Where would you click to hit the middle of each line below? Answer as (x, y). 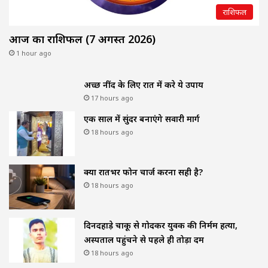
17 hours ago (112, 98)
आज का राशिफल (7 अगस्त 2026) (82, 39)
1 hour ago (34, 53)
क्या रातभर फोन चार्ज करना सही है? (143, 172)
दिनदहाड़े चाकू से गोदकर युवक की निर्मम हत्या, (161, 226)
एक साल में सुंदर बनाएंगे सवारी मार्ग (142, 119)
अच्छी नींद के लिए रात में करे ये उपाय (144, 85)
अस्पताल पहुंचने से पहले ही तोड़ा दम (144, 240)
